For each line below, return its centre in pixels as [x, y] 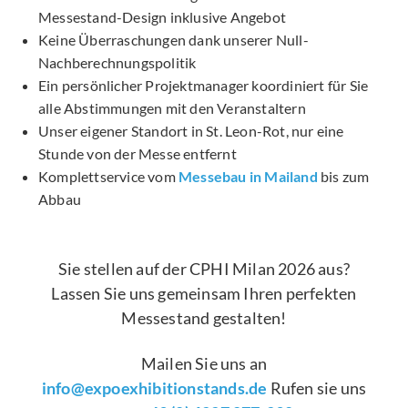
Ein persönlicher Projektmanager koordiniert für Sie [204, 85]
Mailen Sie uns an [204, 364]
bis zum [343, 176]
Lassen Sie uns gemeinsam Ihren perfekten [204, 293]
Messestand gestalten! [204, 317]
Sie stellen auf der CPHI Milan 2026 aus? [204, 268]
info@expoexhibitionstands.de [154, 388]
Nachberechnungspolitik [117, 62]
